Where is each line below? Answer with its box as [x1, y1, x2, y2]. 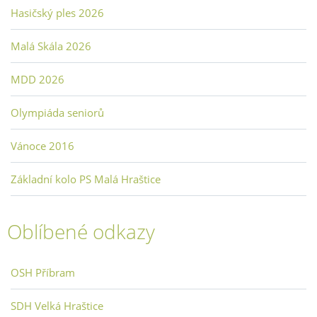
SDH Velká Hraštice [11, 299, 103, 313]
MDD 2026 [11, 72, 64, 87]
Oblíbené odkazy [7, 218, 155, 246]
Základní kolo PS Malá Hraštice [11, 172, 161, 187]
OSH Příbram [11, 265, 75, 280]
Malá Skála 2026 [11, 39, 91, 54]
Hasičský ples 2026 [11, 6, 104, 21]
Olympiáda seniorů [11, 105, 104, 120]
